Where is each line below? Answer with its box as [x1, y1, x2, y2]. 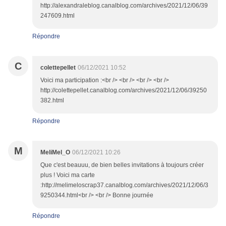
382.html [40, 97, 64, 104]
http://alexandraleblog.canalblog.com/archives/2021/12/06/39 [40, 2, 208, 10]
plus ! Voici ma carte [40, 172, 95, 179]
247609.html [40, 12, 75, 20]
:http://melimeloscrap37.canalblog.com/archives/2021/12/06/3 [40, 182, 208, 189]
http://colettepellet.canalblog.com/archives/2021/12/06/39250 [40, 87, 207, 94]
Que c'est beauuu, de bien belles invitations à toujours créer [40, 161, 204, 169]
